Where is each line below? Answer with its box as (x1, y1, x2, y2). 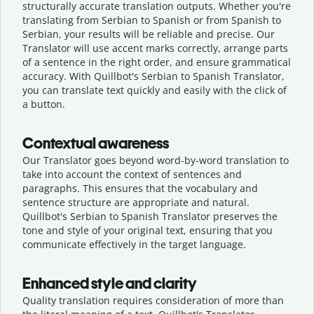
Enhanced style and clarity (22, 273, 197, 293)
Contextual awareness (22, 133, 169, 153)
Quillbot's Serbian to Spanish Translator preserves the (22, 209, 278, 223)
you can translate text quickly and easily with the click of (22, 83, 287, 97)
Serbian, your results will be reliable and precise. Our (22, 27, 275, 41)
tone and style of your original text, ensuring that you (22, 223, 273, 237)
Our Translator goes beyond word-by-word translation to (22, 153, 289, 167)
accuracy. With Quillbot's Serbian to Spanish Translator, (22, 69, 285, 83)
